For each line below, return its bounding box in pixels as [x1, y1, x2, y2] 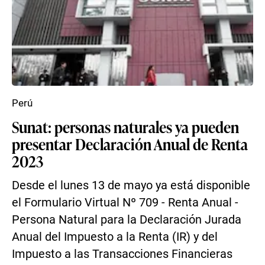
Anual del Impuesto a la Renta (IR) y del [12, 230, 218, 244]
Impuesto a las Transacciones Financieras [12, 247, 232, 261]
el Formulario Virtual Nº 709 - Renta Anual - [12, 196, 238, 209]
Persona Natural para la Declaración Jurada [12, 213, 241, 227]
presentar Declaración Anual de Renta [12, 133, 248, 154]
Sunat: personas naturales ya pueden [12, 116, 239, 137]
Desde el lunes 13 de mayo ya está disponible [12, 179, 250, 192]
